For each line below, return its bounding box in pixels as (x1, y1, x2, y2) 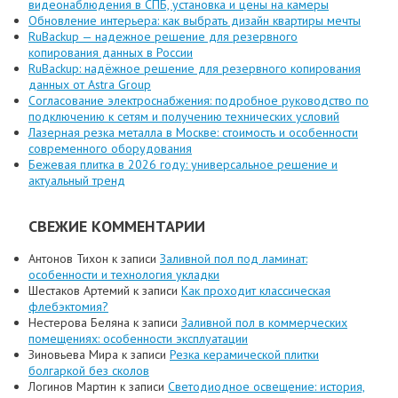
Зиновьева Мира (28, 346, 118, 363)
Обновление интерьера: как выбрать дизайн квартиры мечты (28, 12, 361, 29)
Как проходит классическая (181, 283, 330, 299)
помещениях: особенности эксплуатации (28, 330, 248, 347)
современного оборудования (28, 140, 192, 157)
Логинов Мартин (28, 378, 116, 395)
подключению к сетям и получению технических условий (28, 108, 339, 125)
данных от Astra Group (28, 76, 151, 93)
